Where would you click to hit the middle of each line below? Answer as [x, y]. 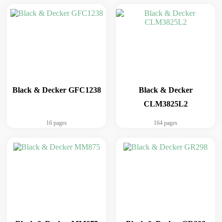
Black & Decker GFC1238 [56, 90]
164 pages [166, 123]
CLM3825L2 [166, 104]
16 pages [56, 123]
